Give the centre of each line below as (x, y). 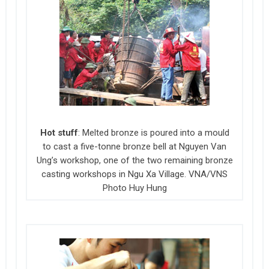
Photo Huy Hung (134, 188)
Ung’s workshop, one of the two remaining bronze (134, 160)
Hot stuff (59, 132)
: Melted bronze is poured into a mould (153, 132)
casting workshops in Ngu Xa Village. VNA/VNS (135, 174)
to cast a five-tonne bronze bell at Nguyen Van (135, 146)
